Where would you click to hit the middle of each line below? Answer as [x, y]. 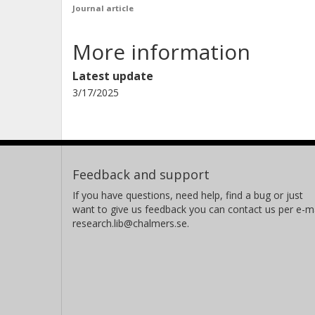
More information [161, 52]
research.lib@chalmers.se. [131, 223]
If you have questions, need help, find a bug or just [188, 195]
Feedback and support [141, 174]
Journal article [103, 8]
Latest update [113, 76]
